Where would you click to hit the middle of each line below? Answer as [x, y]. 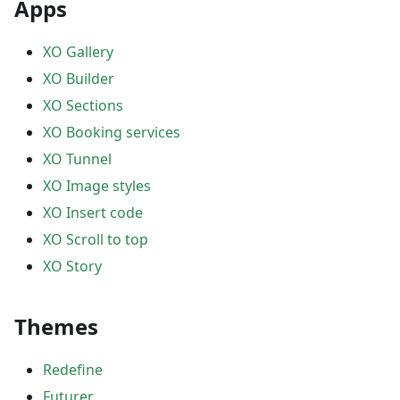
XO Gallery [78, 52]
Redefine [73, 370]
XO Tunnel [77, 159]
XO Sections [83, 105]
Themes [56, 326]
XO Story [72, 266]
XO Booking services [112, 132]
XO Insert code [93, 212]
